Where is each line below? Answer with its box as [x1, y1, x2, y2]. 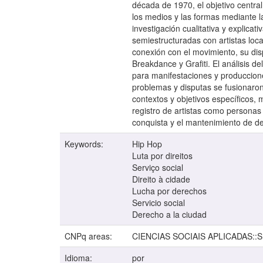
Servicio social [132, 197, 185, 209]
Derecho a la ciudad [132, 208, 207, 221]
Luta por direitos [132, 150, 193, 162]
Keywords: [65, 138, 106, 150]
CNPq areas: [65, 230, 114, 242]
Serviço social [132, 161, 183, 174]
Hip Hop [132, 138, 162, 150]
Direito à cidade [132, 173, 190, 186]
